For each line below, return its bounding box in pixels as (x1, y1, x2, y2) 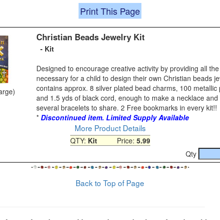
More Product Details (74, 122, 146, 133)
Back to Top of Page (76, 177, 144, 188)
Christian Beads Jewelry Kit (36, 30, 145, 43)
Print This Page (80, 4, 140, 17)
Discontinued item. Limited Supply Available (41, 112, 189, 122)
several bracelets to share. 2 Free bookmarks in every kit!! (36, 102, 217, 112)
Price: (97, 135, 137, 145)
